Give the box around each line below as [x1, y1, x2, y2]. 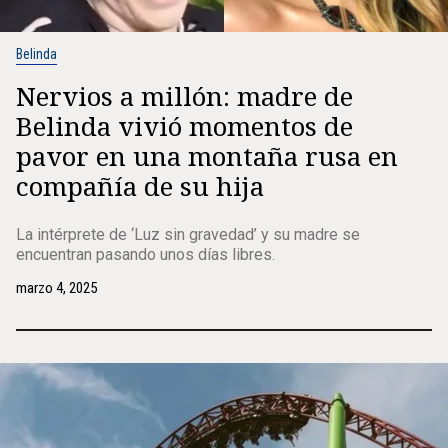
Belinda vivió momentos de [16, 108, 353, 144]
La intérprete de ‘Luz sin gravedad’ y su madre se [16, 225, 360, 244]
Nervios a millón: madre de [16, 78, 353, 114]
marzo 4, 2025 [16, 279, 97, 297]
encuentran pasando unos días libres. [16, 245, 275, 264]
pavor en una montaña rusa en [16, 138, 398, 174]
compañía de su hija [16, 168, 264, 204]
